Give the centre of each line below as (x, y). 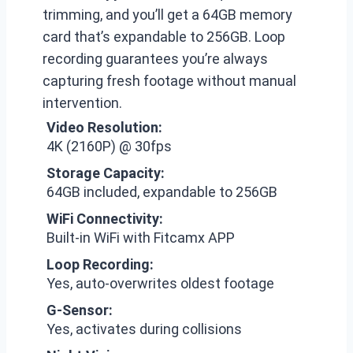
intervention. (82, 103)
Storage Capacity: (106, 173)
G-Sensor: (80, 310)
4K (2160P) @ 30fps (109, 146)
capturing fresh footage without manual (169, 81)
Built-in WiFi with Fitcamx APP (141, 238)
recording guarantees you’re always (155, 59)
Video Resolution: (104, 127)
